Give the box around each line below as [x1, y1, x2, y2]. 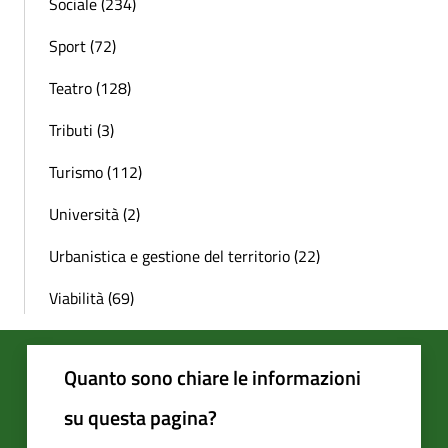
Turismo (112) [49, 159, 142, 184]
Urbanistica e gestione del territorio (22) [49, 243, 320, 268]
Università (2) [49, 201, 140, 226]
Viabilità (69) [49, 285, 134, 310]
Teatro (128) [49, 75, 131, 100]
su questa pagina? [64, 401, 217, 433]
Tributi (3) [49, 117, 114, 142]
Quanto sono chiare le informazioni [64, 361, 361, 393]
